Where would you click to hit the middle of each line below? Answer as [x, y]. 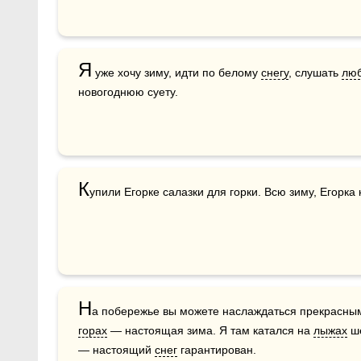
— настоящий [116, 349]
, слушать [315, 72]
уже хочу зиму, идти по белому [176, 72]
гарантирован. [217, 349]
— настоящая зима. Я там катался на [210, 330]
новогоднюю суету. [128, 91]
